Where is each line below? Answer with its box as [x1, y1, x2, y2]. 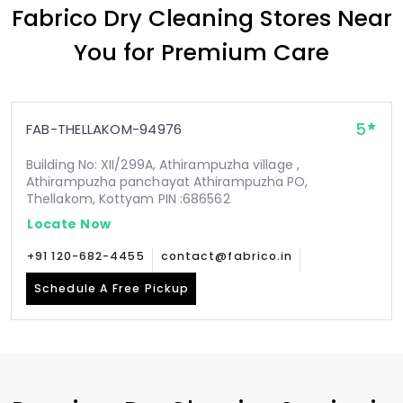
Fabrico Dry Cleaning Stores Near [11, 2, 392, 34]
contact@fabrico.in [160, 248, 293, 264]
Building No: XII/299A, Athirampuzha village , [26, 156, 300, 174]
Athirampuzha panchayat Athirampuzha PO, [26, 173, 309, 191]
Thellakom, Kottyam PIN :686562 [26, 190, 230, 208]
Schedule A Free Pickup [34, 281, 190, 296]
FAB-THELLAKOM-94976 [26, 120, 183, 139]
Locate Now [27, 214, 112, 233]
